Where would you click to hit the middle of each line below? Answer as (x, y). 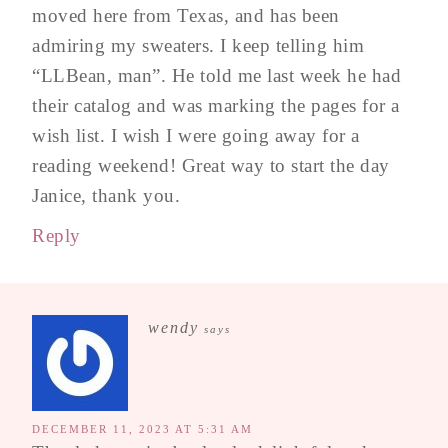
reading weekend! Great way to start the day (211, 165)
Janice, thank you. (106, 195)
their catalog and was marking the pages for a (216, 105)
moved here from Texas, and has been (186, 15)
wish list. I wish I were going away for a (196, 135)
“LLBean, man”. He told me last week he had (216, 75)
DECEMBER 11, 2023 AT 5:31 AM (142, 428)
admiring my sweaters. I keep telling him (198, 45)
